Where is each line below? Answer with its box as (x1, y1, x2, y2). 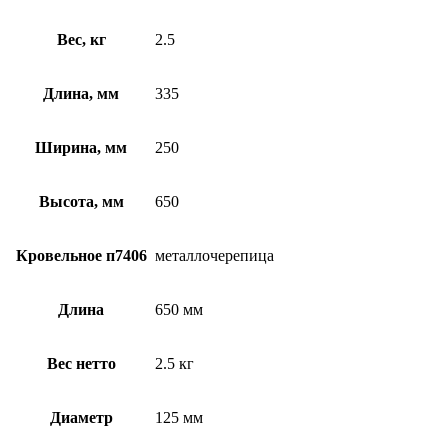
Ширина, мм (35, 139, 127, 157)
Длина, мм (43, 85, 119, 103)
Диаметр (49, 409, 113, 427)
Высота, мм (38, 193, 124, 211)
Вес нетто (46, 355, 116, 373)
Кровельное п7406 (15, 247, 147, 265)
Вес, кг (56, 31, 106, 49)
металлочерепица (155, 247, 274, 265)
